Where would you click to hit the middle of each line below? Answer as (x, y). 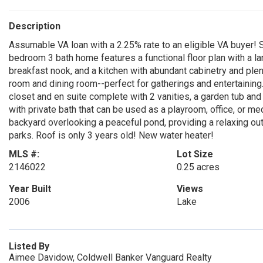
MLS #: (24, 154)
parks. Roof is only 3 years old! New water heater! (111, 135)
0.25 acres (198, 167)
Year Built (30, 189)
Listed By (29, 246)
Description (35, 26)
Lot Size (195, 154)
